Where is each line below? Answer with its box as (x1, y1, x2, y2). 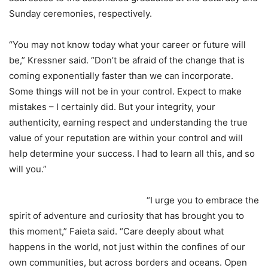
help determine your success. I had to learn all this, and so (9, 148, 255, 159)
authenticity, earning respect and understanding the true (9, 117, 248, 128)
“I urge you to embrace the (147, 194, 259, 206)
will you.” (9, 163, 47, 175)
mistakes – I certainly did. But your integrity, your (9, 101, 215, 112)
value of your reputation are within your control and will (9, 132, 243, 144)
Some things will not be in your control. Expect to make (9, 86, 242, 97)
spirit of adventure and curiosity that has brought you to (9, 210, 244, 221)
